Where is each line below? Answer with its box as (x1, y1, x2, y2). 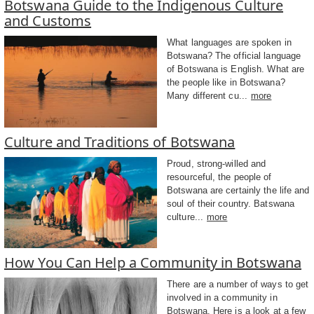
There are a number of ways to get (167, 279, 309, 290)
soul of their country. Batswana (167, 198, 295, 209)
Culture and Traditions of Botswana (4, 132, 235, 151)
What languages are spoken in (167, 36, 292, 48)
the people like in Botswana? (167, 76, 285, 88)
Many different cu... (167, 90, 247, 101)
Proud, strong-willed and (167, 158, 266, 169)
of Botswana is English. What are (167, 63, 305, 74)
